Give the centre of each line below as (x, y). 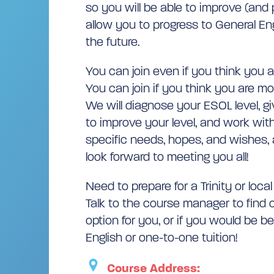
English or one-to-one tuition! (161, 237)
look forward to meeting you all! (167, 157)
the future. (113, 42)
